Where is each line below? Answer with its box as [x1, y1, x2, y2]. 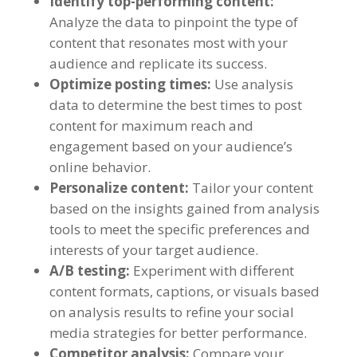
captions [155, 282, 210, 301]
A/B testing [49, 261, 126, 280]
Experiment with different [132, 261, 294, 280]
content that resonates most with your [49, 33, 288, 53]
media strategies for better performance [49, 324, 304, 343]
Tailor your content [191, 178, 313, 198]
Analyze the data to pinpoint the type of [49, 13, 298, 32]
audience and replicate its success [49, 54, 264, 73]
